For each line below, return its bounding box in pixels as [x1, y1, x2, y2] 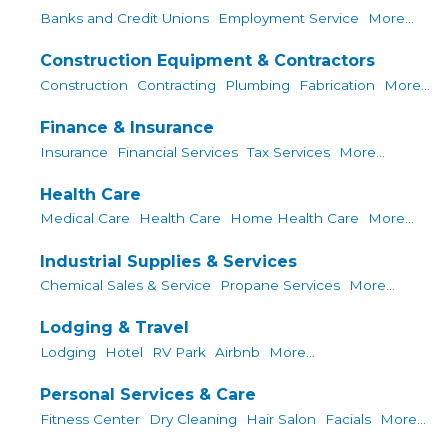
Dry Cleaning [149, 410, 237, 427]
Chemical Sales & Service [40, 277, 211, 294]
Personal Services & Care [40, 385, 256, 405]
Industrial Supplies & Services [40, 251, 297, 271]
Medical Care [40, 210, 130, 227]
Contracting [137, 76, 216, 93]
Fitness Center [40, 410, 140, 427]
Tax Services [247, 143, 330, 160]
